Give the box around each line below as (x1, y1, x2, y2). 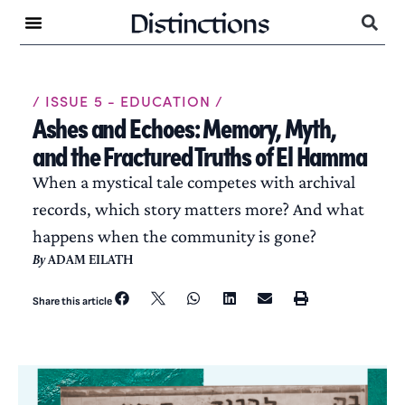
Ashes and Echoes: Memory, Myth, (32, 107, 336, 146)
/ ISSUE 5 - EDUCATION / (32, 91, 224, 110)
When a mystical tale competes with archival (32, 172, 355, 192)
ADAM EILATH (44, 252, 133, 268)
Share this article (32, 294, 112, 308)
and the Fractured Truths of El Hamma (32, 135, 367, 174)
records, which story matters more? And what (32, 199, 364, 219)
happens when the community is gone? (32, 226, 316, 246)
